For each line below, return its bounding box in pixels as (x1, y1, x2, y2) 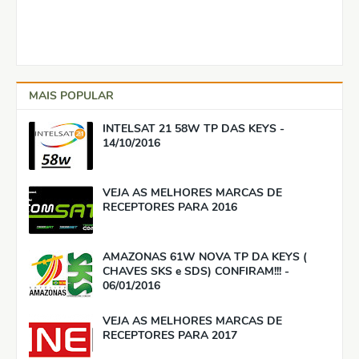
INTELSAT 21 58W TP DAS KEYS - (103, 120, 284, 136)
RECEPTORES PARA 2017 (103, 327, 237, 343)
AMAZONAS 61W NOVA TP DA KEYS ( (103, 248, 307, 264)
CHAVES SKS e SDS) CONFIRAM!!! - (103, 263, 289, 279)
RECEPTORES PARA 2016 (103, 199, 237, 215)
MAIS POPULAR (29, 87, 114, 103)
